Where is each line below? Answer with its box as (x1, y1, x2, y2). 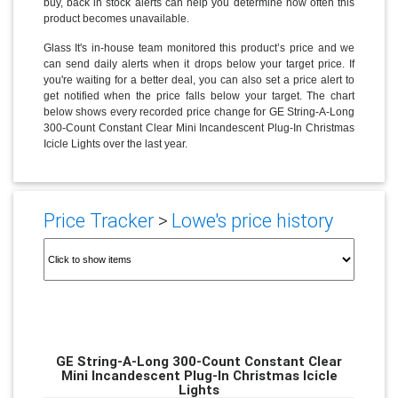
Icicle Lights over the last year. (43, 137, 187, 150)
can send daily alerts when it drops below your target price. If (43, 57, 355, 70)
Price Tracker (43, 209, 154, 234)
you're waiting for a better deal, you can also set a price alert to (43, 73, 355, 86)
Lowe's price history (171, 209, 333, 234)
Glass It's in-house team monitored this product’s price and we (43, 41, 355, 54)
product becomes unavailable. (43, 12, 189, 25)
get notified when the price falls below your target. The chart (43, 89, 355, 102)
